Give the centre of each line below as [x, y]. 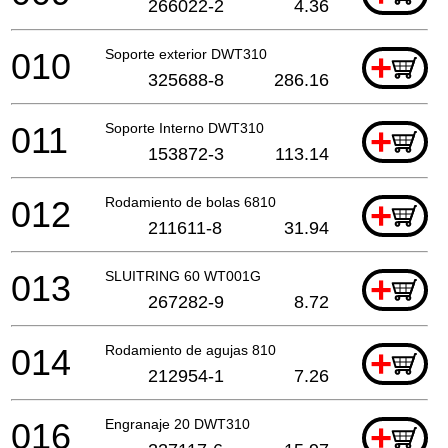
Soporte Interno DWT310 [184, 127]
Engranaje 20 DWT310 [177, 423]
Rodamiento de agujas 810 [190, 349]
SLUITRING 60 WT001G [183, 275]
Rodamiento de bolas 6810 [190, 201]
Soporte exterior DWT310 [186, 53]
